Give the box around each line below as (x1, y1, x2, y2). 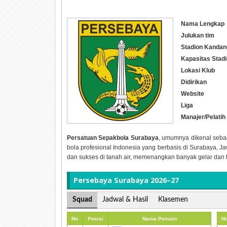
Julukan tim (180, 31, 214, 39)
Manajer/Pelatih (180, 113, 225, 121)
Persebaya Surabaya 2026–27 (73, 175, 179, 185)
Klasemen (158, 196, 188, 204)
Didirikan (180, 78, 207, 86)
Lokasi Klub (180, 66, 215, 74)
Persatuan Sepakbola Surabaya (66, 134, 159, 141)
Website (180, 90, 204, 97)
